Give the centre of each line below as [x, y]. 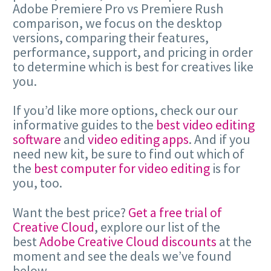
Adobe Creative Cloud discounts [128, 241]
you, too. [38, 183]
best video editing [205, 125]
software [37, 139]
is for [225, 168]
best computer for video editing [122, 168]
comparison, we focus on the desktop [117, 23]
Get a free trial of [175, 212]
